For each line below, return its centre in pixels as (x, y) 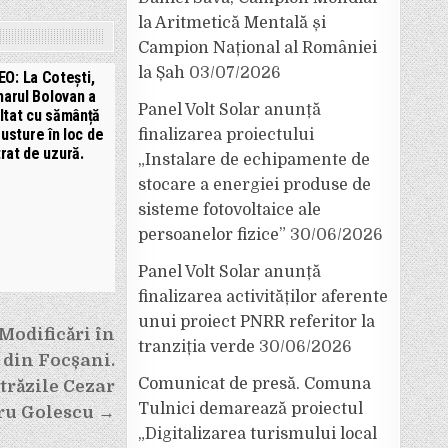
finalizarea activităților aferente (263, 297)
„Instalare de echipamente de (254, 160)
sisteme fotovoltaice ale (229, 210)
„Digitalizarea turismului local (257, 434)
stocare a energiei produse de (254, 185)
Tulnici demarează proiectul (250, 409)
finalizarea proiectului (226, 135)
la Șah (161, 73)
